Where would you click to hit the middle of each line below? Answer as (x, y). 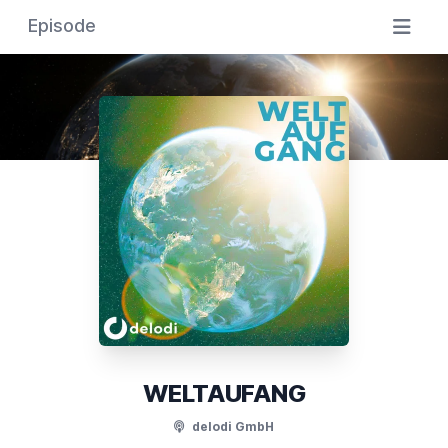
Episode (62, 25)
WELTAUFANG (224, 393)
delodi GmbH (231, 426)
